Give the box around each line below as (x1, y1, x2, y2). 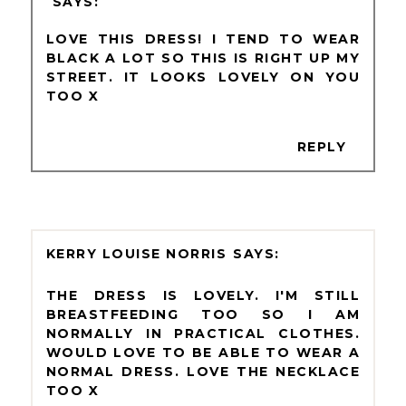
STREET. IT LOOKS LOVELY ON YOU (45, 68, 361, 85)
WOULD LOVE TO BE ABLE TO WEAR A (45, 343, 361, 361)
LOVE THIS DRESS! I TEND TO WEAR (45, 30, 361, 47)
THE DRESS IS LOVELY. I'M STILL (45, 286, 361, 304)
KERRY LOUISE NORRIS (45, 245, 227, 262)
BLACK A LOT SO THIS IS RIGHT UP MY (45, 49, 361, 66)
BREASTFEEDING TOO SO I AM (45, 305, 361, 323)
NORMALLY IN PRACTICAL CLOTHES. (45, 324, 361, 342)
